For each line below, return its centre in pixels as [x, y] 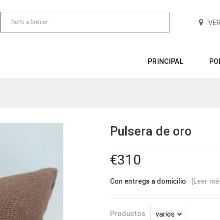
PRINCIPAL [165, 61]
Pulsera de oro [151, 131]
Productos [128, 213]
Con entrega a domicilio [149, 181]
